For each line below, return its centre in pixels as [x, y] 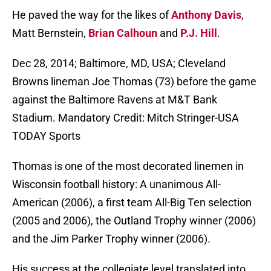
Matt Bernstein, [50, 33]
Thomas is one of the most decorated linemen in [128, 166]
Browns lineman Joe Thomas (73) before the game [134, 82]
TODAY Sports [46, 136]
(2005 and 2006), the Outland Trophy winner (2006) [134, 221]
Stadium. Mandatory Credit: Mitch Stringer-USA [126, 118]
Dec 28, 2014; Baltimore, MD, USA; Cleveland [119, 64]
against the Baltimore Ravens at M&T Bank [115, 100]
